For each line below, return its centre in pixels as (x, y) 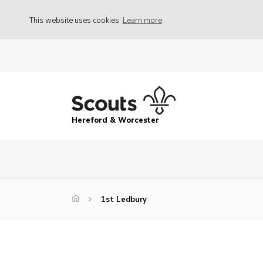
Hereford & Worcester (115, 121)
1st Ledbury (124, 200)
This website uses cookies (75, 20)
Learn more (142, 20)
